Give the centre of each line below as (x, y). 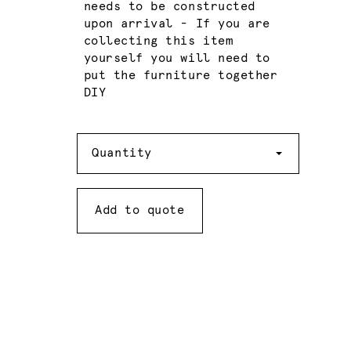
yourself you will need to (177, 58)
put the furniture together (181, 75)
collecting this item (158, 41)
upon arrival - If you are (177, 24)
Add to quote (140, 210)
